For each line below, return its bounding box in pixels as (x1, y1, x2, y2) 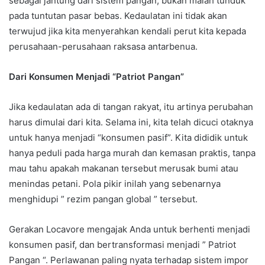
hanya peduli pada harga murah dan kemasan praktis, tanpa (9, 147, 256, 159)
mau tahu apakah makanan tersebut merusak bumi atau (9, 163, 238, 174)
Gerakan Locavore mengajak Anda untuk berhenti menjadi (9, 224, 250, 235)
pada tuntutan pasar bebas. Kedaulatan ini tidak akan (9, 10, 227, 22)
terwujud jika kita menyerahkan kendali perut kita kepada (9, 25, 246, 37)
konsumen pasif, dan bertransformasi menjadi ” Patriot (9, 239, 236, 251)
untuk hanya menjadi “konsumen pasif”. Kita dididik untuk (9, 132, 248, 144)
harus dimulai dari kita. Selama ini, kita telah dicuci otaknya (9, 117, 253, 128)
